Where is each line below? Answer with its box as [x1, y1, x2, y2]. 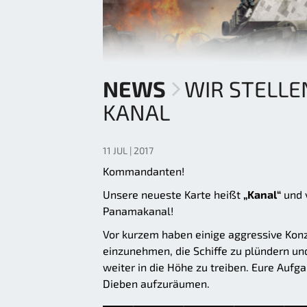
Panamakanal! [103, 204, 173, 218]
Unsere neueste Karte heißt [103, 188, 243, 201]
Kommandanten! [103, 164, 184, 178]
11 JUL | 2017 [103, 145, 153, 157]
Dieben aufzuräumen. [103, 277, 210, 291]
